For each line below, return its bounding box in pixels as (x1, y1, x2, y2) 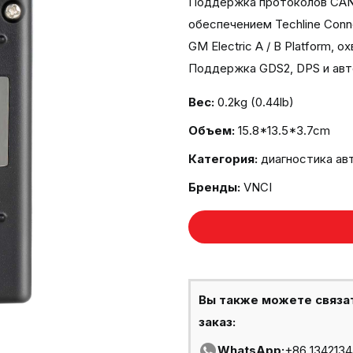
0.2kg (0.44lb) (217, 95, 294, 110)
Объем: (188, 123, 235, 138)
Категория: (188, 151, 258, 166)
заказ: (199, 314, 236, 329)
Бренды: (188, 180, 240, 195)
